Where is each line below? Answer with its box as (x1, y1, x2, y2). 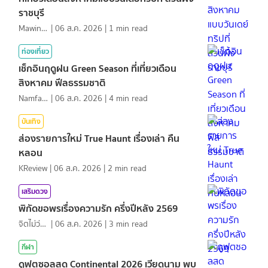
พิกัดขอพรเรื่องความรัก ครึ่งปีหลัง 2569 (19, 200, 178, 216)
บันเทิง (22, 115, 41, 127)
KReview (19, 162, 47, 175)
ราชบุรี (19, 4, 44, 20)
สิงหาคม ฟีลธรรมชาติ (19, 74, 106, 90)
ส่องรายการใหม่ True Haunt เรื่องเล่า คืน (19, 130, 179, 146)
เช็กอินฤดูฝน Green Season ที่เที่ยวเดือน (19, 60, 176, 76)
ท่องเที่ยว (22, 45, 49, 57)
